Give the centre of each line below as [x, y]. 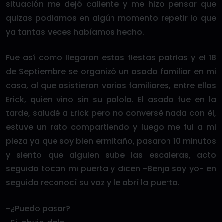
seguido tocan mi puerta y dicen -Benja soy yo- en [111, 169]
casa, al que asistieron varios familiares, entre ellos [111, 85]
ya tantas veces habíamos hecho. [75, 32]
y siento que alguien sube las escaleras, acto [111, 155]
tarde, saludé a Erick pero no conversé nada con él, [111, 113]
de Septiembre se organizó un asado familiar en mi [111, 72]
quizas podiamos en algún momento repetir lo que [111, 18]
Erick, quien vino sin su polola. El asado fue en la [111, 99]
